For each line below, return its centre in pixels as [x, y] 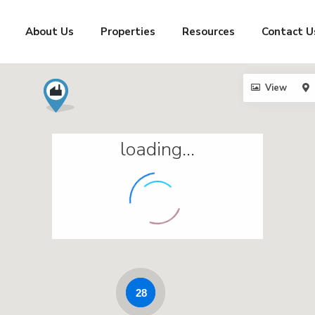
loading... [157, 150]
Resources [208, 32]
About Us [49, 32]
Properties [128, 32]
